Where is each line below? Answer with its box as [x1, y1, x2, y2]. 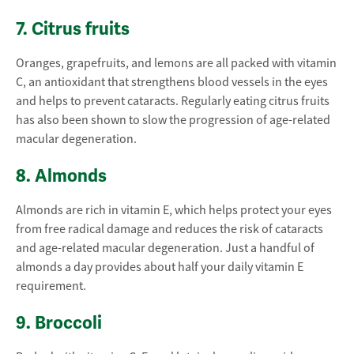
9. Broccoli [16, 312, 102, 333]
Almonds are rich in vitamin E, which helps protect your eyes [16, 202, 332, 218]
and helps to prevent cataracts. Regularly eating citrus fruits [16, 93, 330, 109]
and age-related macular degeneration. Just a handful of [16, 240, 314, 256]
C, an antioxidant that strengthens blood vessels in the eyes [16, 74, 328, 90]
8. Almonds [16, 165, 107, 186]
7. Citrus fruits [16, 18, 130, 40]
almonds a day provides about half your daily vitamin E [16, 259, 303, 275]
